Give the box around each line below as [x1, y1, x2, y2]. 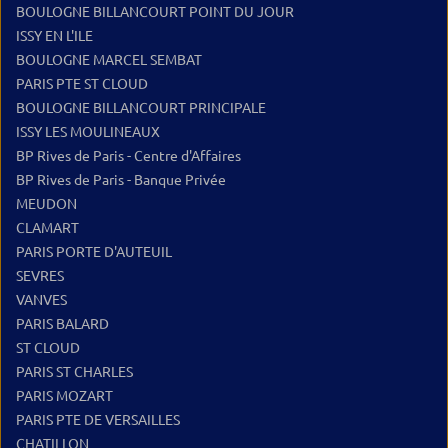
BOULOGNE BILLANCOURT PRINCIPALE [16, 100, 266, 116]
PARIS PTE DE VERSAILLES [16, 412, 180, 428]
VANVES [16, 292, 67, 308]
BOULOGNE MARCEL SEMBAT [16, 52, 202, 68]
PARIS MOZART [16, 388, 113, 404]
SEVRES [16, 268, 64, 284]
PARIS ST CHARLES [16, 364, 133, 380]
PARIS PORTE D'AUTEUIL [16, 244, 172, 260]
